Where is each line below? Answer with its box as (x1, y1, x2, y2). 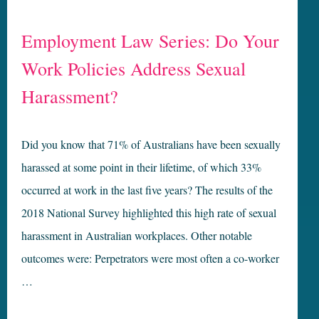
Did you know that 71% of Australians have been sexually (21, 137, 281, 152)
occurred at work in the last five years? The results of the (21, 182, 273, 198)
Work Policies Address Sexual (21, 56, 246, 81)
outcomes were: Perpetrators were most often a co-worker (21, 251, 279, 266)
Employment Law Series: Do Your (21, 28, 279, 53)
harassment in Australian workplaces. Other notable (21, 228, 252, 244)
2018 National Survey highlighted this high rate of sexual (21, 205, 276, 221)
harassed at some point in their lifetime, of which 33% (21, 159, 261, 175)
